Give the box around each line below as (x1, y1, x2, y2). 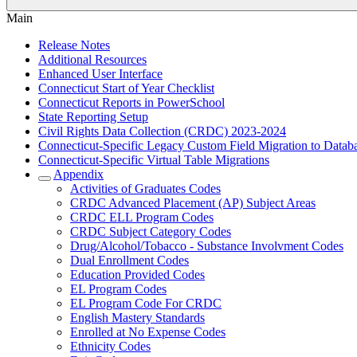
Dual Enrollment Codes (70, 253, 189, 267)
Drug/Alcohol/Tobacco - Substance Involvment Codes (70, 239, 343, 253)
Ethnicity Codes (70, 339, 151, 353)
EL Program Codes (70, 282, 167, 296)
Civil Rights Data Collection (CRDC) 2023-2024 (38, 124, 286, 138)
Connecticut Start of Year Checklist (38, 81, 214, 95)
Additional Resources (38, 53, 147, 66)
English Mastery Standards (70, 311, 205, 324)
